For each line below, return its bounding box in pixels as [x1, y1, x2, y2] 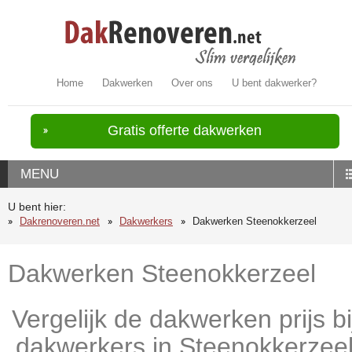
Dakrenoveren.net [20, 215, 100, 227]
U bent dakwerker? [232, 77, 317, 89]
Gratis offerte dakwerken [108, 123, 262, 138]
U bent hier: [8, 201, 66, 213]
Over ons [171, 77, 214, 89]
